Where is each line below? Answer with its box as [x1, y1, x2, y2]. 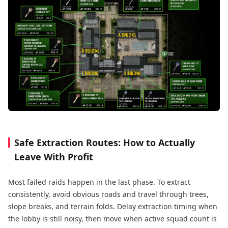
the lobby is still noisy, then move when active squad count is [8, 214, 217, 224]
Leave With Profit [14, 151, 93, 163]
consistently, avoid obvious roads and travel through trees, [8, 189, 209, 199]
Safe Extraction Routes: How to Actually [14, 136, 195, 149]
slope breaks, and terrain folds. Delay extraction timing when [8, 202, 217, 212]
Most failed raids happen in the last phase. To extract [8, 177, 190, 187]
